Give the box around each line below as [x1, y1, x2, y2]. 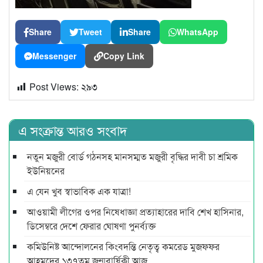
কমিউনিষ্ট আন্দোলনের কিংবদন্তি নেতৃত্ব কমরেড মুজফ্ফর [27, 240, 220, 254]
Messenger [32, 50, 76, 62]
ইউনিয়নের [27, 164, 65, 178]
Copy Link [103, 50, 144, 62]
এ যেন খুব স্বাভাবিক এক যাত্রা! [27, 184, 131, 198]
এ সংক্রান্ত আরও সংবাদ [18, 121, 127, 140]
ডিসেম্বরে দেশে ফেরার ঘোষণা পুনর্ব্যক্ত [27, 219, 156, 233]
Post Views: [29, 80, 81, 94]
